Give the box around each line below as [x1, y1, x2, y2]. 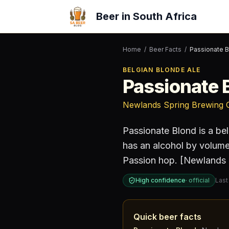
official [189, 176, 210, 184]
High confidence [135, 176, 186, 184]
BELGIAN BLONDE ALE [123, 66, 201, 74]
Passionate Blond [123, 125, 196, 136]
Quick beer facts [133, 212, 201, 222]
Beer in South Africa [96, 10, 197, 22]
